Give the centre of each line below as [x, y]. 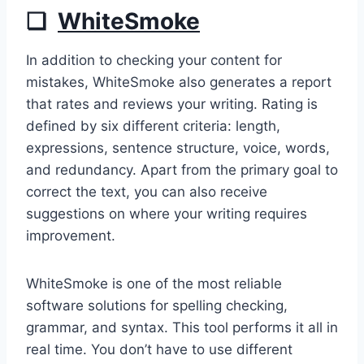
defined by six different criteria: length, [153, 126]
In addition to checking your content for [154, 60]
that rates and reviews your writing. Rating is [172, 104]
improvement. [71, 235]
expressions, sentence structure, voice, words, [178, 147]
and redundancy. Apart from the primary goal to [182, 169]
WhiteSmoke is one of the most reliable [154, 283]
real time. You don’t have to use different [159, 349]
